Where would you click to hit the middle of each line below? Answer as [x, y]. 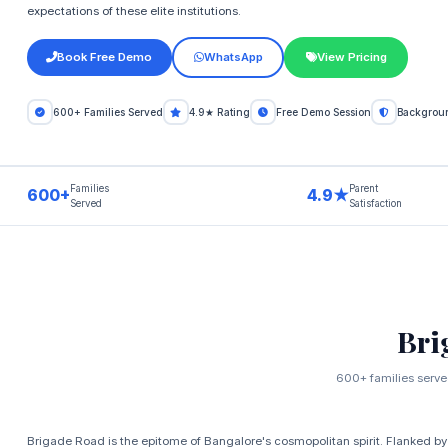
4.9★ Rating [219, 112]
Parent [364, 189]
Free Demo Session [323, 112]
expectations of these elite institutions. [133, 10]
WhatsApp [233, 57]
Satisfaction [376, 204]
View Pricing [351, 57]
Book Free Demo [105, 57]
